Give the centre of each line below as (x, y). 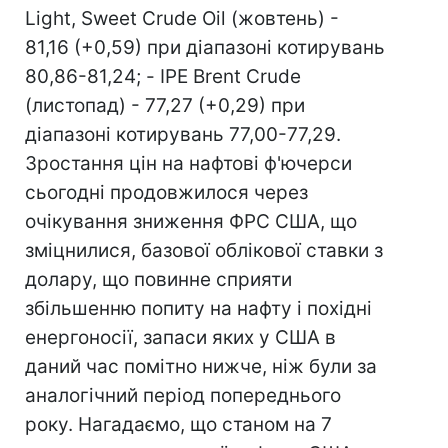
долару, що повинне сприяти (158, 279)
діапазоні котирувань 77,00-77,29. (183, 134)
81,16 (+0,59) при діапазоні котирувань (205, 47)
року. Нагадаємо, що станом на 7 (178, 424)
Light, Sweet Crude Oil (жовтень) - (182, 18)
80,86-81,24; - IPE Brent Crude (163, 76)
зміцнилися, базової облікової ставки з (204, 250)
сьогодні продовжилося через (166, 192)
